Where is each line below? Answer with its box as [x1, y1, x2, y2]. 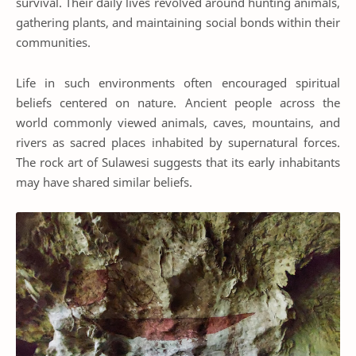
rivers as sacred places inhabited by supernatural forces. [16, 133, 340, 150]
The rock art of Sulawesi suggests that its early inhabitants [16, 153, 340, 170]
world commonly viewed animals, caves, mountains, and [16, 114, 340, 130]
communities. [16, 34, 91, 51]
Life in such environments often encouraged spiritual [16, 74, 340, 91]
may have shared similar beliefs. [16, 173, 192, 190]
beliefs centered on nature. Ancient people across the [16, 94, 340, 110]
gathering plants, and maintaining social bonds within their [16, 14, 340, 31]
